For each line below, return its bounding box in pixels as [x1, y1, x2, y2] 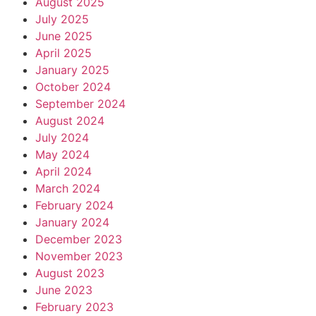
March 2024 [35, 181, 100, 195]
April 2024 [35, 164, 92, 178]
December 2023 [35, 232, 122, 246]
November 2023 [35, 249, 123, 263]
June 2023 [35, 283, 92, 297]
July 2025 [35, 12, 89, 26]
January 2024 [35, 215, 109, 229]
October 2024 [35, 80, 111, 94]
